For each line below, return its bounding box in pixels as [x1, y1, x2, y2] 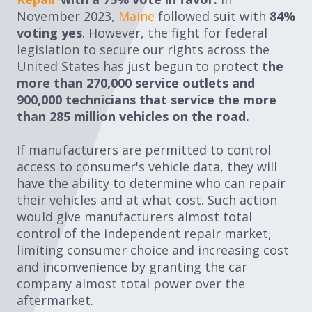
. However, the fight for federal [82, 24, 267, 41]
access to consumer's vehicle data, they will [17, 157, 277, 175]
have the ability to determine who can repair [17, 174, 286, 192]
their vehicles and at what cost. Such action [17, 191, 277, 208]
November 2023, [17, 7, 118, 24]
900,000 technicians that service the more [17, 91, 276, 108]
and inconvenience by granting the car [17, 258, 247, 275]
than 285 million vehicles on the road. [17, 107, 249, 125]
